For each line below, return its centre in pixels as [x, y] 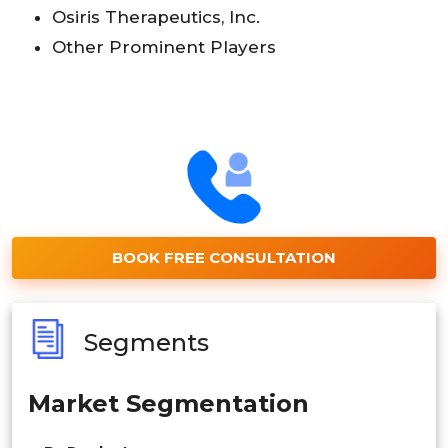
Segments [146, 342]
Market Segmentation [168, 403]
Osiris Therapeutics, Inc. [156, 17]
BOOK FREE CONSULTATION [224, 258]
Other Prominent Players [164, 47]
